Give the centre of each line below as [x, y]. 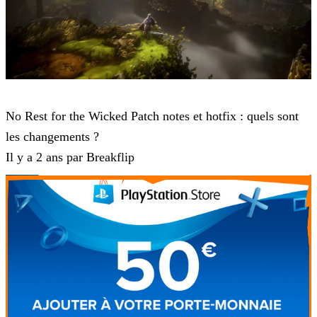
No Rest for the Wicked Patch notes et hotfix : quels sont [152, 116]
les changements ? [52, 137]
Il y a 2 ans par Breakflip [70, 157]
